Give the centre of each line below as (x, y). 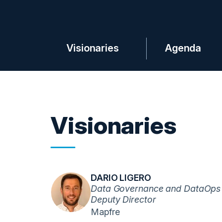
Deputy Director (123, 199)
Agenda (183, 48)
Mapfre (105, 212)
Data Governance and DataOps (156, 189)
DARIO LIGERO (121, 178)
